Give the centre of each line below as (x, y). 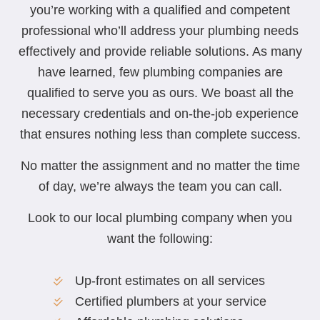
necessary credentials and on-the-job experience (160, 113)
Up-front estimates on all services (170, 280)
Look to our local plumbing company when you (160, 217)
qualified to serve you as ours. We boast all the (160, 92)
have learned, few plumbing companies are (160, 72)
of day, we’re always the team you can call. (160, 186)
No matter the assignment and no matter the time (160, 165)
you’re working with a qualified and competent (160, 10)
